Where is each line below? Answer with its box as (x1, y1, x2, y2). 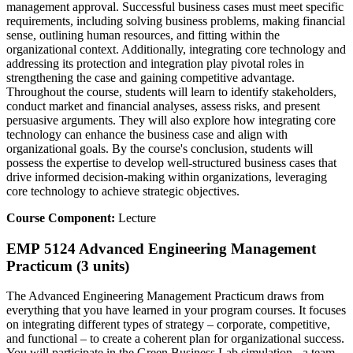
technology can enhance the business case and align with (6, 128, 288, 141)
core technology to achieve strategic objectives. (6, 184, 240, 198)
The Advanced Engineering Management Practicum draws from (6, 289, 324, 303)
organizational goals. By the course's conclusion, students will (6, 142, 313, 155)
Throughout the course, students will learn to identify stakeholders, (6, 85, 336, 98)
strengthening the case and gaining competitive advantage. (6, 71, 295, 84)
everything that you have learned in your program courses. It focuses (6, 303, 346, 318)
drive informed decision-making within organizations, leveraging (6, 170, 327, 184)
